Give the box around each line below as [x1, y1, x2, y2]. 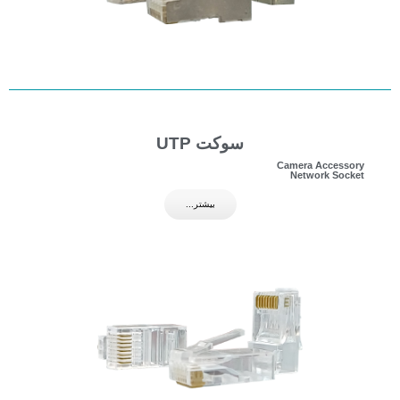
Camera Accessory [277, 159, 364, 171]
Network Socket [290, 169, 364, 180]
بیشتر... [185, 198, 215, 209]
